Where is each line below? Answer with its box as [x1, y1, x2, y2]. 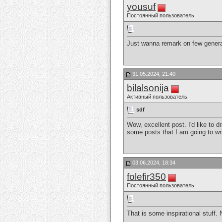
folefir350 [127, 171, 166, 182]
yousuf [127, 1, 156, 12]
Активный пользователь [127, 94, 187, 100]
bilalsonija [127, 83, 169, 93]
